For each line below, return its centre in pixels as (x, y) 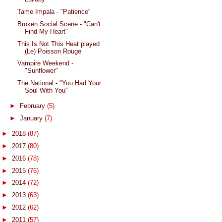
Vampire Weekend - (46, 63)
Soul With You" (47, 91)
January (32, 118)
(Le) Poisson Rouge (53, 51)
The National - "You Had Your (59, 83)
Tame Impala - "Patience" (54, 12)
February (33, 106)
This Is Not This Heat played (59, 44)
